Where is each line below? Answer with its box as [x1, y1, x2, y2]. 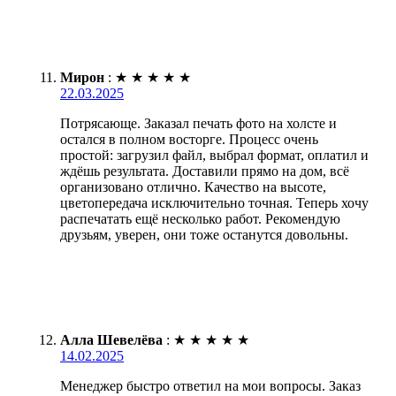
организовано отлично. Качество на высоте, [60, 179, 326, 194]
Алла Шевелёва [60, 331, 163, 347]
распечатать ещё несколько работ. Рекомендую [60, 210, 340, 226]
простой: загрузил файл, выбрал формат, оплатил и [60, 147, 369, 163]
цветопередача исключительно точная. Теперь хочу [60, 194, 369, 210]
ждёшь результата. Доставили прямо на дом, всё [60, 163, 349, 179]
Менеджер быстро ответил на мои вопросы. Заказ [60, 377, 361, 393]
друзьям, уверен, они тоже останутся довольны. [60, 226, 348, 242]
